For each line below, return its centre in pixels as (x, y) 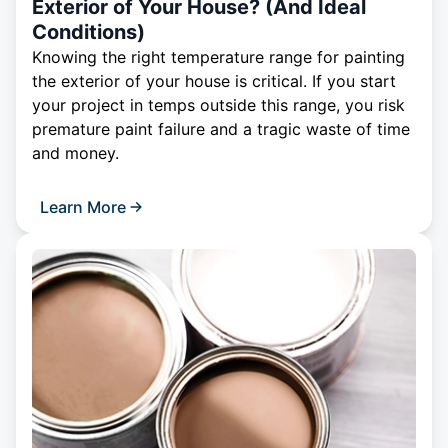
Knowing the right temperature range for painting (218, 57)
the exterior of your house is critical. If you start (214, 81)
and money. (75, 153)
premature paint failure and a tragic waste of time (221, 129)
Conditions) (88, 32)
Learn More (83, 207)
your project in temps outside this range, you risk (218, 105)
